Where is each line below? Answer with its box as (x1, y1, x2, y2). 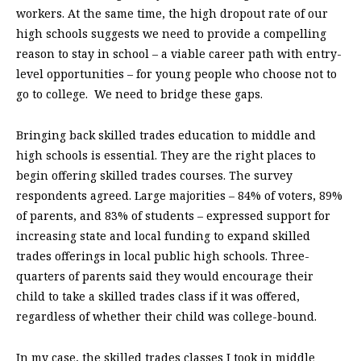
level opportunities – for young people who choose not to (16, 66, 337, 82)
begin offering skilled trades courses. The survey (16, 168, 293, 184)
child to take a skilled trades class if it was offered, (16, 288, 300, 305)
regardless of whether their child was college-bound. (16, 309, 317, 325)
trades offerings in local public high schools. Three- (16, 248, 309, 264)
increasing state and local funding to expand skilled (16, 228, 310, 244)
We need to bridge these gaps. (94, 86, 263, 102)
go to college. (16, 86, 88, 102)
